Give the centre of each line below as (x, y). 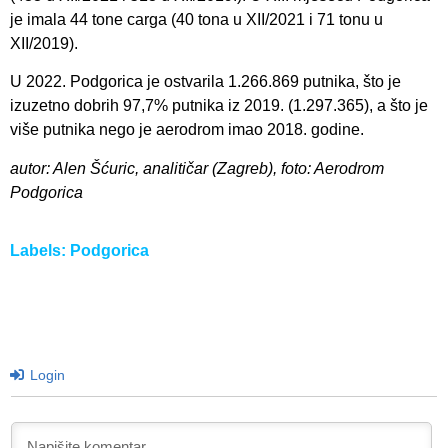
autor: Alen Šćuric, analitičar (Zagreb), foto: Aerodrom (197, 168)
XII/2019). (44, 43)
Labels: (40, 251)
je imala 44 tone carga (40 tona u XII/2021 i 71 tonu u (196, 19)
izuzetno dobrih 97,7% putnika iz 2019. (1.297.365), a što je (219, 106)
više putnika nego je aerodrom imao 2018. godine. (187, 130)
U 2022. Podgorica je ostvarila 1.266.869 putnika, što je (205, 82)
